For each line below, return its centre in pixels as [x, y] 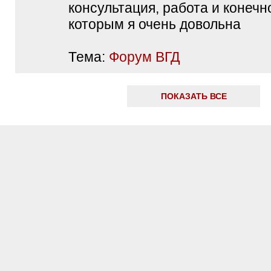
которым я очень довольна [155, 24]
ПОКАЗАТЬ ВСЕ [194, 96]
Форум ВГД [145, 57]
